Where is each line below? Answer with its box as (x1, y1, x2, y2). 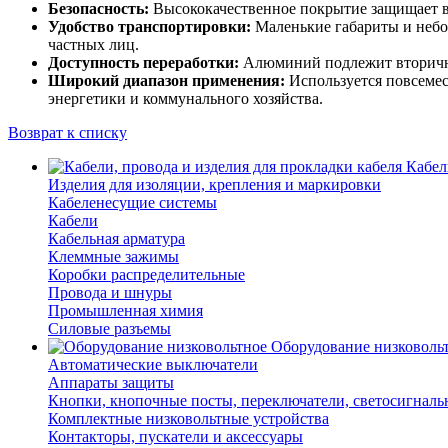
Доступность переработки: (48, 54, 239, 72)
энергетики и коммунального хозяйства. (48, 90, 323, 108)
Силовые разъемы (48, 320, 171, 338)
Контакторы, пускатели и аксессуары (48, 428, 303, 446)
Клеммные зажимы (48, 248, 179, 266)
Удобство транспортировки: (48, 18, 251, 36)
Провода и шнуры (48, 284, 172, 302)
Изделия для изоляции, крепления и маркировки (48, 176, 381, 194)
